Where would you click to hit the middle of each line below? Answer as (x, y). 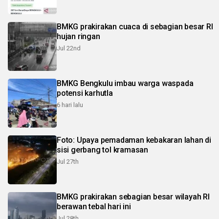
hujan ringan (78, 36)
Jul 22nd (69, 48)
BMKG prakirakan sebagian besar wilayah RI (133, 197)
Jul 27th (68, 161)
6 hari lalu (70, 105)
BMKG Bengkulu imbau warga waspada (125, 83)
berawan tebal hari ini (94, 206)
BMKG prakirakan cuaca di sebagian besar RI (135, 26)
